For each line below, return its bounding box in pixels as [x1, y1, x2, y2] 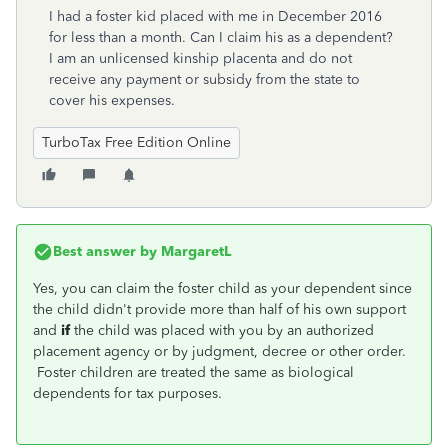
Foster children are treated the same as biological [33, 364, 354, 381]
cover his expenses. [49, 92, 175, 109]
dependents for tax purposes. [33, 385, 226, 402]
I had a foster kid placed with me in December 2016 [49, 8, 382, 25]
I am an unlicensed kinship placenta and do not [49, 50, 352, 67]
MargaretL [157, 243, 231, 260]
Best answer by [53, 243, 157, 260]
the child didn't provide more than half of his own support [33, 301, 406, 318]
